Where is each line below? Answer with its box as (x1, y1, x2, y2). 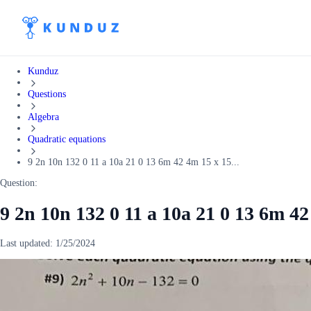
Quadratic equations (28, 134, 106, 145)
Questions (28, 88, 66, 99)
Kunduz (28, 66, 58, 76)
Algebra (28, 111, 59, 122)
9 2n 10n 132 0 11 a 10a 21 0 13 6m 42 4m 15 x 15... (28, 157, 239, 168)
